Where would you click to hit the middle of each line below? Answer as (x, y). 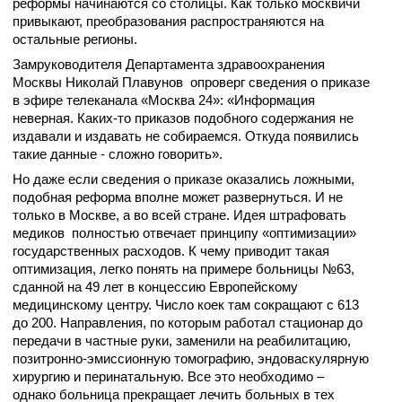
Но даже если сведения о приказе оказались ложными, (184, 179)
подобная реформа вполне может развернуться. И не (178, 197)
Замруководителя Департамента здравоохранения (169, 64)
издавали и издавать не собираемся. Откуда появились (186, 136)
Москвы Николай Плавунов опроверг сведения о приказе (191, 82)
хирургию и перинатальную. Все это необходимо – (168, 376)
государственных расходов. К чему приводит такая (171, 251)
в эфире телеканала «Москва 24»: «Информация (164, 100)
